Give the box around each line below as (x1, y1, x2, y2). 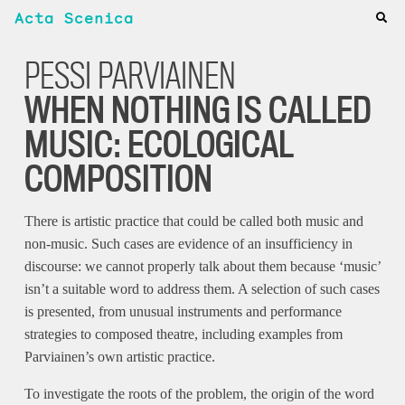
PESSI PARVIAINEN (24, 52, 236, 98)
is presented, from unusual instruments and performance (24, 304, 342, 319)
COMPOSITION (24, 155, 212, 201)
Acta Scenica (14, 8, 134, 28)
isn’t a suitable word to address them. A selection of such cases (24, 281, 380, 297)
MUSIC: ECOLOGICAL (24, 121, 294, 166)
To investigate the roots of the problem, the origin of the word (24, 386, 374, 401)
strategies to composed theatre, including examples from (24, 326, 343, 342)
